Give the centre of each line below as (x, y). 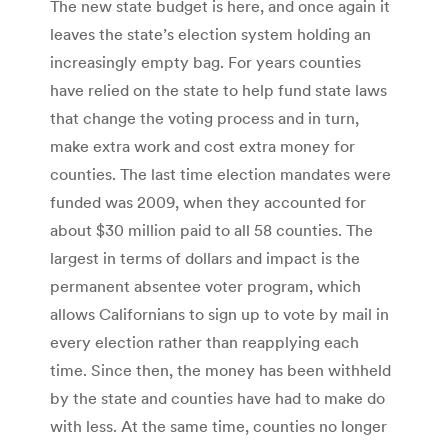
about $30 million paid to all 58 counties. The (211, 229)
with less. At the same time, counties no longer (218, 425)
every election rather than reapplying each (204, 341)
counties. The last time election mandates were (220, 173)
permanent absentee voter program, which (205, 285)
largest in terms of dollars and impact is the (205, 257)
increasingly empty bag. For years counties (205, 61)
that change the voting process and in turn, (204, 117)
